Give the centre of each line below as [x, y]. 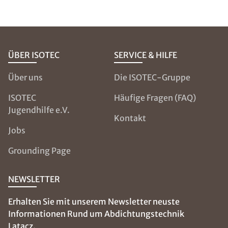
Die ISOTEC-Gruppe [152, 77]
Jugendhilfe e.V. [39, 110]
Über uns [25, 77]
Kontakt [130, 118]
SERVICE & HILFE [145, 55]
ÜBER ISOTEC [34, 55]
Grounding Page [39, 151]
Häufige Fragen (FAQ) [155, 98]
